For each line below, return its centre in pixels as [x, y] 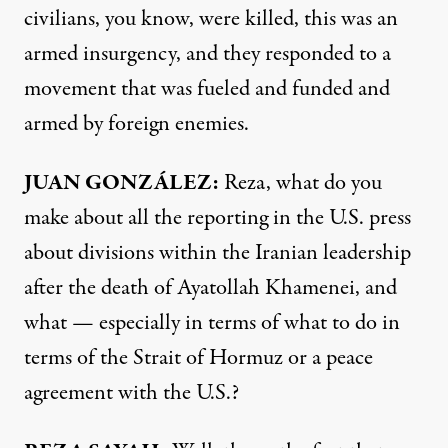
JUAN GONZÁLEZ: [121, 182]
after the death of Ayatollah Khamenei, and [210, 287]
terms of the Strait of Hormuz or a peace [198, 357]
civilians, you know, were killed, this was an [211, 18]
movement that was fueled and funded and [207, 88]
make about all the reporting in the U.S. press [217, 217]
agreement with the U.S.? [131, 392]
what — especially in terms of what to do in [212, 322]
